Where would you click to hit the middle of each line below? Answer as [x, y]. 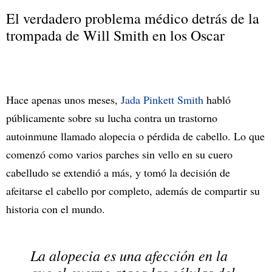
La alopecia [65, 255]
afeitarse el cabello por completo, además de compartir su [133, 190]
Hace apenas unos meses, [63, 99]
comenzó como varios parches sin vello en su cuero [119, 154]
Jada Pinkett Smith [162, 99]
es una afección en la [164, 255]
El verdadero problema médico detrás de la [133, 18]
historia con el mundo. [57, 209]
